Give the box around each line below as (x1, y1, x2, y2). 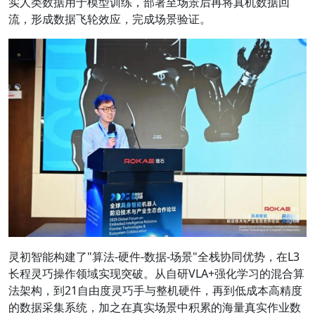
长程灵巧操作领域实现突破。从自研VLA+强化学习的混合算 (8, 266, 304, 281)
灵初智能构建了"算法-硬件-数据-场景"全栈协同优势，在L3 (8, 249, 300, 264)
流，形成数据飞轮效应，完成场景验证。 (8, 11, 211, 27)
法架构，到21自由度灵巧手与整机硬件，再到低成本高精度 (8, 283, 302, 298)
